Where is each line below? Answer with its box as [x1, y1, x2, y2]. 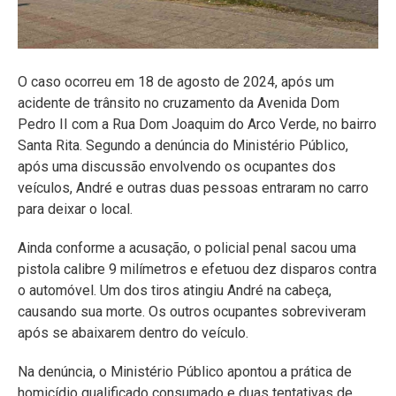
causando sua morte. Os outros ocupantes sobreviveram [18, 302, 366, 320]
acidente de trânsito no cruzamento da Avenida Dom [18, 94, 339, 111]
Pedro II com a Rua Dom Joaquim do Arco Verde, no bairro [18, 115, 377, 133]
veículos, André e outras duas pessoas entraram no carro [18, 179, 369, 196]
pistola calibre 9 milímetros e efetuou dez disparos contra [18, 260, 377, 278]
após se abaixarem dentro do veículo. [18, 324, 248, 341]
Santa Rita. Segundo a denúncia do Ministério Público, [18, 136, 348, 154]
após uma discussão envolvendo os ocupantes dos [18, 157, 336, 175]
